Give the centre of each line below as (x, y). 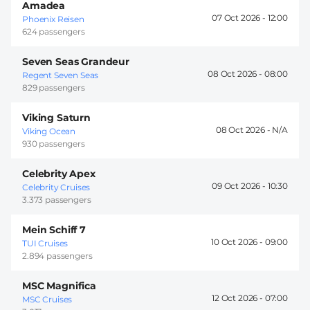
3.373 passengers (57, 199)
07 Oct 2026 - (240, 18)
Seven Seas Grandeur (76, 61)
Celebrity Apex (59, 173)
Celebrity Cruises (56, 187)
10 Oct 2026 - (238, 242)
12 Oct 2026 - (238, 298)
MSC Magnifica (59, 285)
